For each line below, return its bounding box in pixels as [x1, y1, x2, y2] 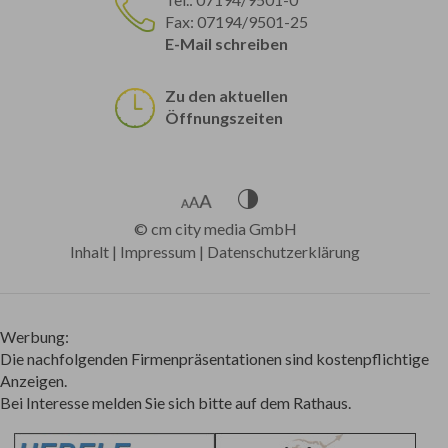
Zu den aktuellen [165, 86, 289, 106]
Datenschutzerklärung [207, 242, 361, 262]
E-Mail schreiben [165, 34, 289, 54]
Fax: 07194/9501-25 [165, 12, 309, 32]
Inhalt [70, 242, 110, 262]
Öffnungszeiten [165, 108, 284, 128]
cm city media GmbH [150, 219, 297, 239]
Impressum [120, 242, 197, 262]
